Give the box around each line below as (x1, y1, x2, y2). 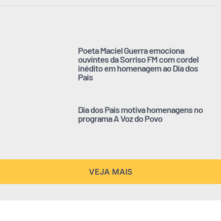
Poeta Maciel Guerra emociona (78, 45, 184, 56)
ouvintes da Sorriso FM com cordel (78, 54, 198, 65)
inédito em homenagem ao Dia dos (78, 63, 198, 74)
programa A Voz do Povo (78, 113, 162, 124)
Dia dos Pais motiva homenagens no (78, 104, 203, 115)
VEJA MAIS (89, 167, 132, 177)
